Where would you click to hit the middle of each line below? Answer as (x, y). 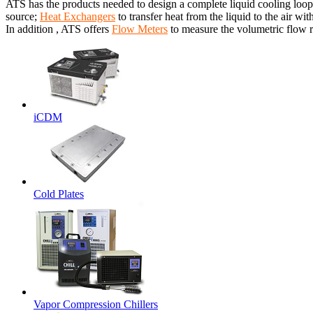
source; (23, 16)
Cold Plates (59, 194)
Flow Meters (140, 29)
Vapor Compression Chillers (96, 304)
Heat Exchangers (78, 16)
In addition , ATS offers (59, 29)
